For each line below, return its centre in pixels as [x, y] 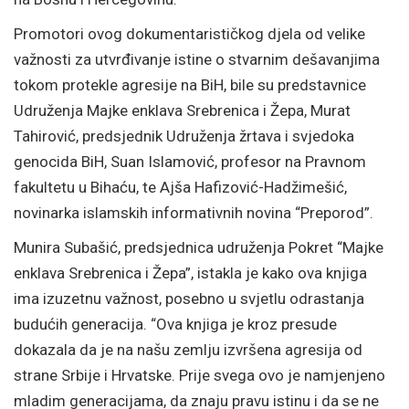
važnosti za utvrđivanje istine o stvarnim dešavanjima [197, 59]
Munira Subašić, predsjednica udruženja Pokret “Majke [199, 247]
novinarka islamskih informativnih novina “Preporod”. [194, 212]
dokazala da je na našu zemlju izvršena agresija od [188, 349]
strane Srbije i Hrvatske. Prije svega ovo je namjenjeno [199, 375]
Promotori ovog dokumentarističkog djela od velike [189, 33]
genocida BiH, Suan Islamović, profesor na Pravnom [190, 161]
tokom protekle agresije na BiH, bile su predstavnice [190, 84]
